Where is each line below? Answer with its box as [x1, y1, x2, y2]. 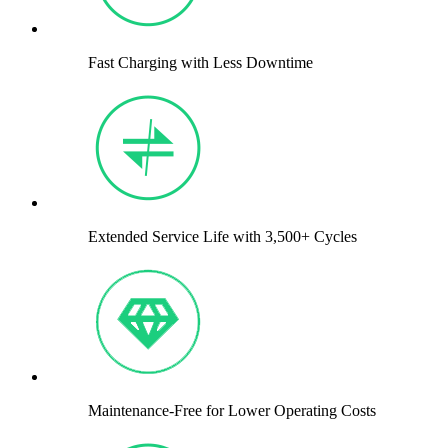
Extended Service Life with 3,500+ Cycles [88, 227, 357, 245]
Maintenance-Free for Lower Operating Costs [88, 401, 376, 419]
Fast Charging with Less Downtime [88, 53, 313, 71]
